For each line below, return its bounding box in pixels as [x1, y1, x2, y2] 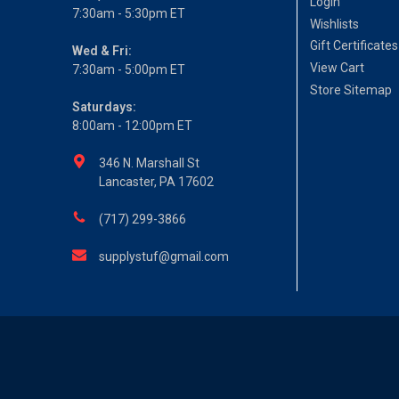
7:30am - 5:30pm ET [72, 6, 186, 21]
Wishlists [310, 16, 360, 31]
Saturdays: [72, 100, 137, 115]
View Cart [310, 61, 365, 76]
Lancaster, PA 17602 [99, 175, 215, 190]
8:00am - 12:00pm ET [72, 118, 193, 134]
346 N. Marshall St [99, 156, 200, 171]
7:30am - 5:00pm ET [72, 62, 186, 77]
